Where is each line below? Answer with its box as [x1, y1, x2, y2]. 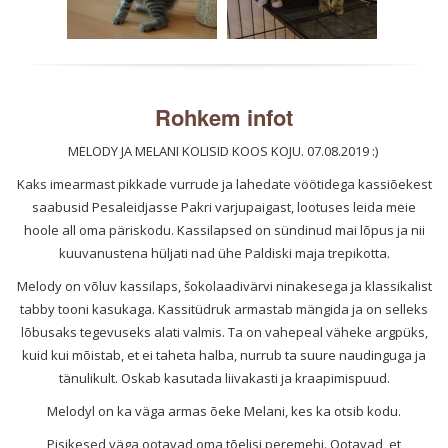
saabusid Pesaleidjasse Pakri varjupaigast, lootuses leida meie [32, 198, 416, 217]
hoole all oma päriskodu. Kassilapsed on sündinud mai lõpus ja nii [23, 221, 425, 240]
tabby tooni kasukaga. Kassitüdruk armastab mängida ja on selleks [20, 300, 428, 319]
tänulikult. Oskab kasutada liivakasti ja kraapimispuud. [58, 369, 390, 388]
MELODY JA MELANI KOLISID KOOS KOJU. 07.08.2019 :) [67, 142, 381, 161]
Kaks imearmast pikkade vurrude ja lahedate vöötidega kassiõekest [16, 175, 432, 194]
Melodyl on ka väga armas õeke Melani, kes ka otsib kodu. [47, 402, 401, 421]
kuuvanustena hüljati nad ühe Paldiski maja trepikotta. [58, 244, 390, 263]
